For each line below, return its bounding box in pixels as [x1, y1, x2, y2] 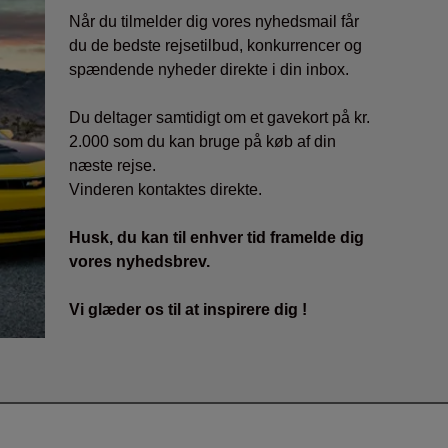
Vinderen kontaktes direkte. [69, 181, 263, 199]
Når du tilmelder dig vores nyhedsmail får [69, 13, 360, 31]
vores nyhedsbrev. [69, 253, 211, 271]
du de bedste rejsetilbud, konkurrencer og [69, 37, 363, 55]
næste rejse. [69, 157, 157, 175]
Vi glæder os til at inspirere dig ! [69, 301, 308, 319]
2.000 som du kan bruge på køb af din [69, 133, 337, 151]
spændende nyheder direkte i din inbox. [69, 61, 350, 79]
